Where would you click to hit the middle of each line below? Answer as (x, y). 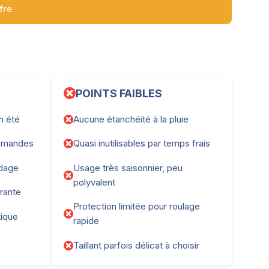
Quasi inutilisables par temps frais (142, 144)
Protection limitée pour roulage (137, 207)
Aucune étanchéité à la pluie (131, 119)
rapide (86, 221)
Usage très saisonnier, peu (128, 168)
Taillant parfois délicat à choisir (136, 245)
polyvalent (94, 182)
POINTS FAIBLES (119, 93)
